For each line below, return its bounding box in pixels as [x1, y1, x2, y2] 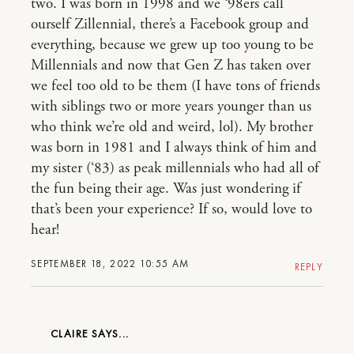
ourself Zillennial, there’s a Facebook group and [31, 15, 309, 35]
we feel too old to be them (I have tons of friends [31, 77, 320, 96]
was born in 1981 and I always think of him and [31, 138, 317, 158]
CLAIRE [51, 326, 92, 341]
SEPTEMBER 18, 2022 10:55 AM [31, 257, 190, 271]
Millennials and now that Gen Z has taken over [31, 56, 311, 76]
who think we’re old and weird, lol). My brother [31, 118, 313, 137]
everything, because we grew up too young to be [31, 36, 314, 55]
